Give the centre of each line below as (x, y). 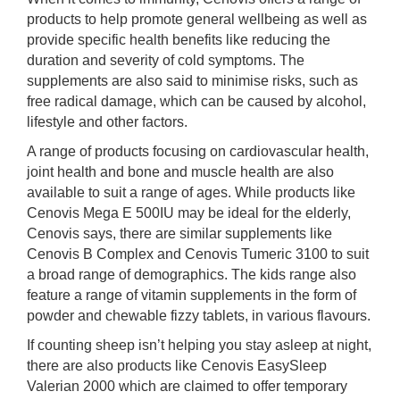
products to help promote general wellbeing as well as (197, 19)
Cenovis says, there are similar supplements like (179, 233)
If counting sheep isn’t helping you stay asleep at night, (199, 345)
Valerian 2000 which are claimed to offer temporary (187, 386)
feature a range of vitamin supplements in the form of (192, 295)
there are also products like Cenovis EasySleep (177, 366)
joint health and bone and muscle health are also (180, 172)
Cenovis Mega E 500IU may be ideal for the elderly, (189, 213)
